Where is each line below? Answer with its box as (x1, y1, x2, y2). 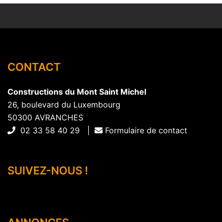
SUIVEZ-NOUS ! (7, 164, 88, 177)
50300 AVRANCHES (7, 112, 83, 123)
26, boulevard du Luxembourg (7, 100, 120, 110)
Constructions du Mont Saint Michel (7, 87, 146, 97)
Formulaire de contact (103, 125, 187, 136)
